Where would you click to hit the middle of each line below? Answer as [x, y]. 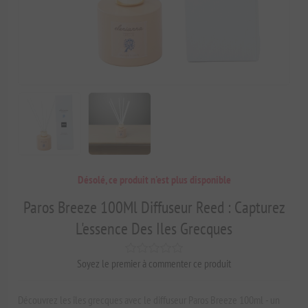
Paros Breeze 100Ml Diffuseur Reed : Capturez [154, 207]
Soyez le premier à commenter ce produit [154, 263]
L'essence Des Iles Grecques [154, 228]
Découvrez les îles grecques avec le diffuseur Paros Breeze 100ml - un [149, 299]
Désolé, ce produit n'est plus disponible [154, 179]
